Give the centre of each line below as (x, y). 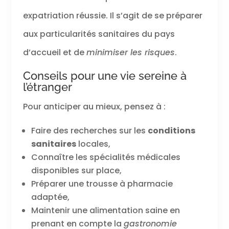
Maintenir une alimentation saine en (105, 210)
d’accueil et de (54, 52)
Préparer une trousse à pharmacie (102, 184)
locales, (93, 144)
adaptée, (50, 197)
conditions (171, 130)
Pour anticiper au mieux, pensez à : (94, 106)
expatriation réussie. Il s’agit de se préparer (112, 15)
